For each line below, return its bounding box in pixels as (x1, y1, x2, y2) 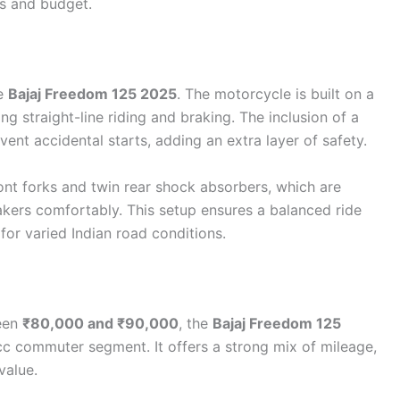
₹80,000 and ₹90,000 (22, 314, 179, 333)
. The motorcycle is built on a (177, 85, 374, 104)
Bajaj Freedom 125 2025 (8, 85, 177, 104)
